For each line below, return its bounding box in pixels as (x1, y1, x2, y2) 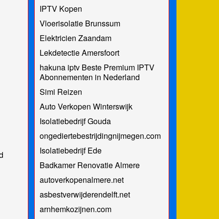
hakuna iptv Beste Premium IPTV (39, 61, 154, 73)
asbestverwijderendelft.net (39, 188, 130, 200)
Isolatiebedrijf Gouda (39, 115, 111, 127)
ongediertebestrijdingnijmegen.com (39, 130, 161, 141)
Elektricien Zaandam (39, 32, 111, 44)
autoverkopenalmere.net (39, 174, 124, 185)
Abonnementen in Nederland (39, 71, 140, 83)
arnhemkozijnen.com (39, 203, 111, 215)
